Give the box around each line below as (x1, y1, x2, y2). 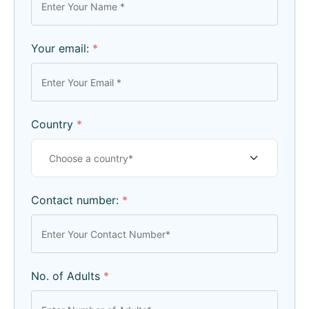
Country (31, 117, 77, 132)
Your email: (31, 41, 92, 56)
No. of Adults (31, 269, 103, 283)
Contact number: (31, 193, 122, 208)
